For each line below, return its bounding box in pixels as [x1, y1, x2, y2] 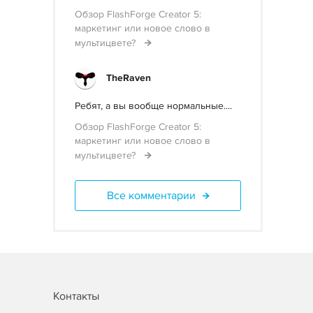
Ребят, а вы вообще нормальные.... [75, 100, 232, 112]
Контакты [53, 289, 99, 303]
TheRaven [106, 72, 151, 84]
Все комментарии [106, 189, 196, 203]
